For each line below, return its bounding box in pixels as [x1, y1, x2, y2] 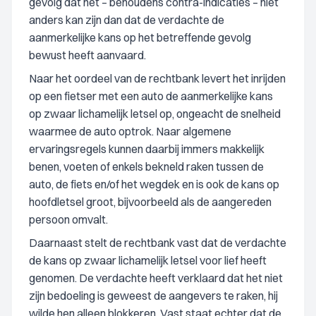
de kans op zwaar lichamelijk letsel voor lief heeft [29, 253, 267, 267]
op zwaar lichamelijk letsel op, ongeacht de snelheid [29, 107, 281, 121]
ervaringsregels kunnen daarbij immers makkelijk [29, 142, 265, 156]
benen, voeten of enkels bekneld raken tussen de [29, 159, 264, 174]
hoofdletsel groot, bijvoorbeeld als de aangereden [29, 195, 272, 209]
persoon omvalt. [29, 212, 108, 226]
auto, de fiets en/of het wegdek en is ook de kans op [29, 177, 279, 191]
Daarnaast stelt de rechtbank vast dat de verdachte [29, 236, 286, 250]
